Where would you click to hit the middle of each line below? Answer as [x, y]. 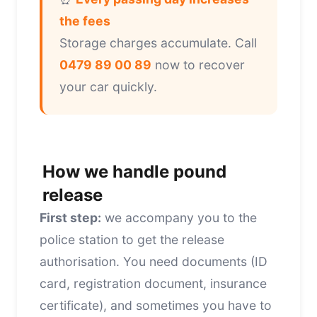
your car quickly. [108, 86]
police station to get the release [132, 239]
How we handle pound [134, 171]
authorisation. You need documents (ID [154, 261]
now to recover [198, 64]
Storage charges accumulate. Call [158, 42]
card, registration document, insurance [153, 283]
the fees [85, 21]
